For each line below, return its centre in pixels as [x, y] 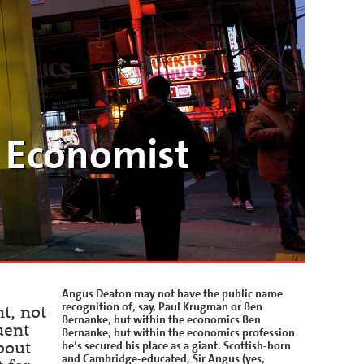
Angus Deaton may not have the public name [172, 294]
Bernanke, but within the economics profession [178, 333]
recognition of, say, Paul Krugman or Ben [162, 307]
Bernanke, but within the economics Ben [161, 320]
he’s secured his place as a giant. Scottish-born [176, 346]
